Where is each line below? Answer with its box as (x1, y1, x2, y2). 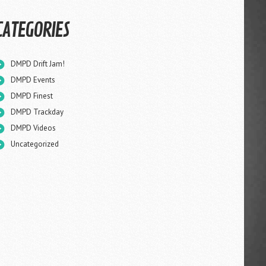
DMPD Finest (11, 91, 53, 101)
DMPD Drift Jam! (11, 59, 65, 69)
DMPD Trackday (11, 107, 64, 117)
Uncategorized (11, 139, 59, 149)
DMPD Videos (11, 123, 56, 133)
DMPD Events (11, 75, 55, 85)
